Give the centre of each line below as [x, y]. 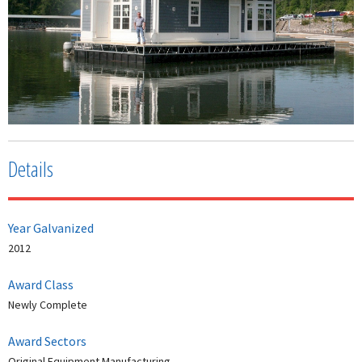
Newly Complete [48, 305]
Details [31, 169]
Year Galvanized [51, 228]
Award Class [41, 285]
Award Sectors [47, 341]
